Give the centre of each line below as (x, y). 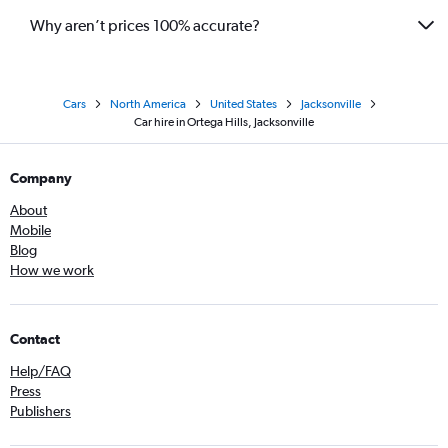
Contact (35, 339)
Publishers (40, 411)
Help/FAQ (40, 371)
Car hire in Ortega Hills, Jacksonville (224, 122)
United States (243, 104)
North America (148, 104)
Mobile (30, 230)
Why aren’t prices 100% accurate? (145, 25)
